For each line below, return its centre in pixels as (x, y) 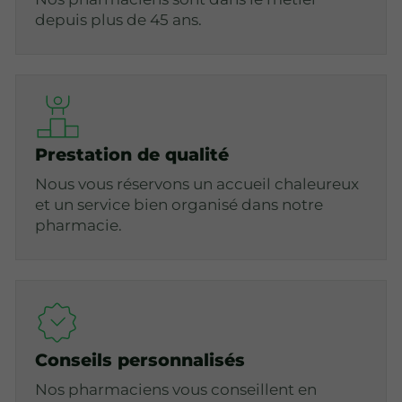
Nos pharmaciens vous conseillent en (176, 389)
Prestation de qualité (132, 155)
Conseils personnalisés (140, 360)
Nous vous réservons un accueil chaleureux (197, 184)
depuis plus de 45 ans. (119, 19)
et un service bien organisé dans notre (179, 204)
